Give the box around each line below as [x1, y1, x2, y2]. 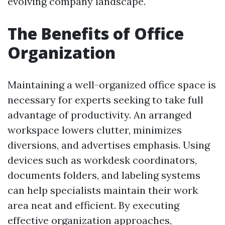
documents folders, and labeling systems [8, 169, 200, 181]
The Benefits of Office [8, 23, 184, 44]
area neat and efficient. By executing [8, 199, 179, 211]
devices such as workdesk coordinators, [8, 154, 197, 166]
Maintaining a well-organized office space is [8, 78, 216, 91]
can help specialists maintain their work [8, 184, 198, 196]
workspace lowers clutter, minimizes [8, 124, 182, 136]
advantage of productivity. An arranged [8, 108, 192, 121]
